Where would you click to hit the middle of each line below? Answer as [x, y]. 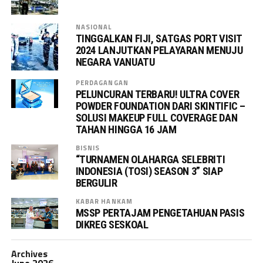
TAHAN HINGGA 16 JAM [127, 129]
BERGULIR [96, 183]
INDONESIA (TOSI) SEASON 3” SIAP [149, 171]
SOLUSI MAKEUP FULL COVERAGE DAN [157, 117]
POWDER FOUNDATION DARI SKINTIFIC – [161, 106]
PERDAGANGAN [102, 82]
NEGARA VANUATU [115, 62]
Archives [29, 253]
